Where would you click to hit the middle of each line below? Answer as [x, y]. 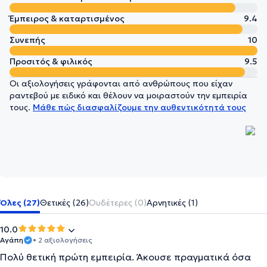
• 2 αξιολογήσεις [63, 240]
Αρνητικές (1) [172, 203]
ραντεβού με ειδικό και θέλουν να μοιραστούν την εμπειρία [128, 95]
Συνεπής [27, 40]
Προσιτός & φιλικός [51, 61]
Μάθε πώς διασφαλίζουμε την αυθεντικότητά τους [139, 107]
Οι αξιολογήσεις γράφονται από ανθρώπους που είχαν [121, 83]
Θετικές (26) [64, 203]
